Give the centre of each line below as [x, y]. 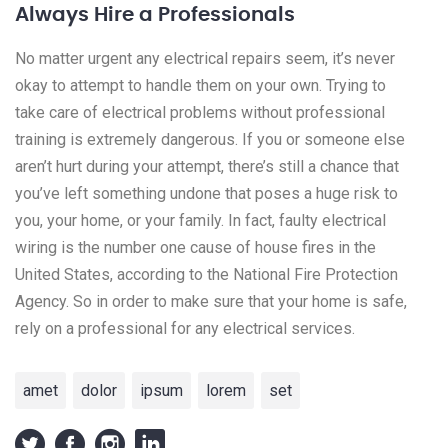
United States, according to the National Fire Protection [206, 274]
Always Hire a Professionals [155, 14]
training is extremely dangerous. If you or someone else [210, 139]
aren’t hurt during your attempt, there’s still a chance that [207, 166]
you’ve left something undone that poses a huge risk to [206, 193]
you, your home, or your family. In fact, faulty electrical [200, 220]
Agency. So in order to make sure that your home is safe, [211, 301]
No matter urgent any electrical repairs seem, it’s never [205, 58]
